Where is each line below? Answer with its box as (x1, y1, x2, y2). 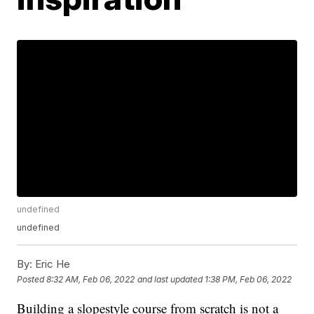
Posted (17, 273, 47, 285)
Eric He (32, 257, 71, 271)
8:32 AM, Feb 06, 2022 (46, 273, 135, 285)
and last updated (137, 273, 203, 285)
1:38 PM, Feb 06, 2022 (205, 273, 292, 285)
